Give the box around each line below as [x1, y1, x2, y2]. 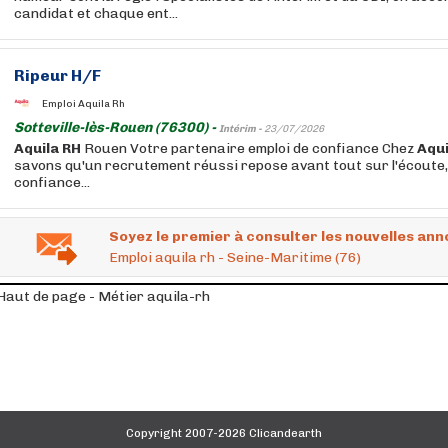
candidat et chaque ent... [14, 5, 178, 22]
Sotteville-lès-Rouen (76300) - [14, 119, 219, 136]
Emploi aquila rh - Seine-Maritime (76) [109, 249, 361, 266]
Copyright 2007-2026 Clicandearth [126, 426, 322, 440]
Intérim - [219, 123, 264, 135]
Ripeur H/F [14, 66, 101, 85]
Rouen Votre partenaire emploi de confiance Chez [81, 140, 417, 157]
